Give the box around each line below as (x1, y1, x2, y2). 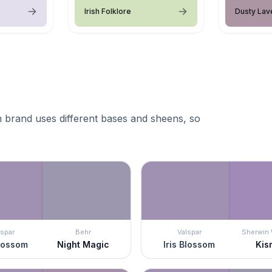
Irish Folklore (84, 6, 131, 16)
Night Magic (56, 239, 109, 250)
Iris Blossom (163, 239, 215, 250)
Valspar (177, 227, 202, 236)
